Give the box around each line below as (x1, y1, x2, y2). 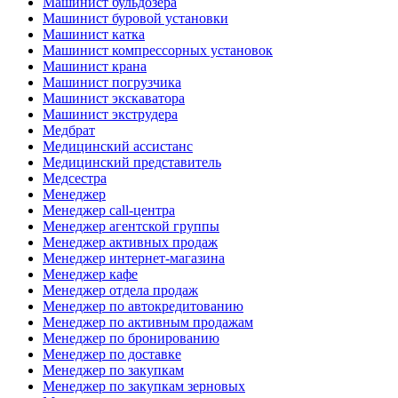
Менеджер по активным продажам (43, 314, 253, 330)
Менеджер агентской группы (43, 218, 219, 234)
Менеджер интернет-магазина (43, 250, 225, 266)
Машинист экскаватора (43, 90, 185, 106)
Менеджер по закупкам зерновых (43, 378, 245, 394)
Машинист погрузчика (43, 74, 181, 90)
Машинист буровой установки (43, 10, 228, 26)
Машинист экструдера (43, 106, 178, 122)
